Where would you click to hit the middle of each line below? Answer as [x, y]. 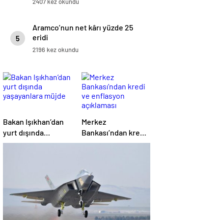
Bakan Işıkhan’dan [33, 122]
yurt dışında [23, 133]
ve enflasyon [103, 143]
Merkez [94, 122]
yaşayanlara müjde [35, 143]
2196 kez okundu [55, 50]
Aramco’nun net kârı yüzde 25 [83, 27]
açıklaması [99, 154]
